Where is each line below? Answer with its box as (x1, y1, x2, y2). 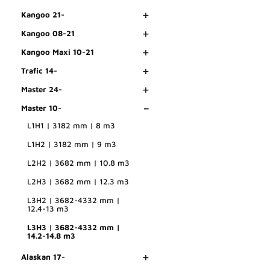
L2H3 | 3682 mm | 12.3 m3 (27, 177, 129, 187)
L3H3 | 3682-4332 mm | (27, 222, 120, 233)
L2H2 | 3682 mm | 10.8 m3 (27, 158, 130, 168)
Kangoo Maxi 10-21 (21, 47, 94, 57)
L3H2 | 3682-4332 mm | (27, 195, 120, 206)
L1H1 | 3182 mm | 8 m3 (27, 121, 115, 131)
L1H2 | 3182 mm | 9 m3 (27, 139, 116, 149)
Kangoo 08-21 (21, 28, 75, 39)
